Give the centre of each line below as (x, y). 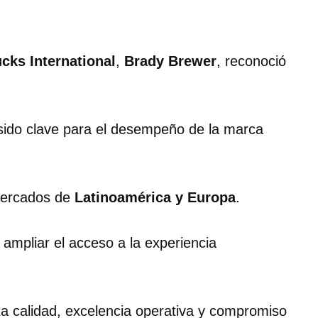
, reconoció (251, 61)
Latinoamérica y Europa (155, 198)
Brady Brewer (170, 61)
